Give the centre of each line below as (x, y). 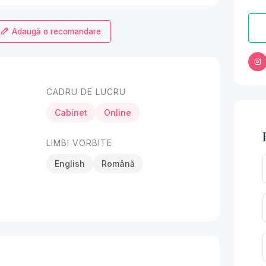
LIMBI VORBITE (79, 143)
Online (117, 113)
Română (118, 164)
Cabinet (71, 113)
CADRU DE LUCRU (86, 92)
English (69, 164)
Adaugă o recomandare (55, 31)
